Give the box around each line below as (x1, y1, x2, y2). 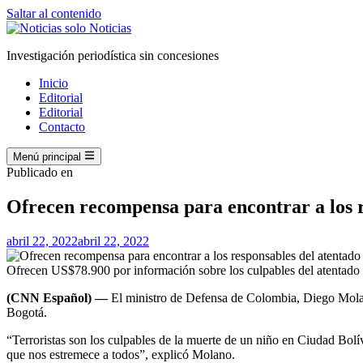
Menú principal (13, 151, 81, 164)
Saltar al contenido (6, 6, 101, 20)
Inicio (39, 76, 68, 90)
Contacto (39, 120, 85, 134)
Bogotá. (6, 305, 47, 320)
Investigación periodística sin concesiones (6, 49, 219, 62)
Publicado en (6, 165, 73, 180)
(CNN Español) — (6, 291, 108, 305)
